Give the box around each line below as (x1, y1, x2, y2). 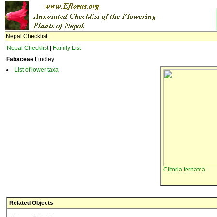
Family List (53, 45, 81, 51)
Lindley (33, 56, 54, 62)
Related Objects (9, 200, 53, 206)
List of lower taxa (15, 66, 59, 73)
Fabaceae (6, 56, 33, 62)
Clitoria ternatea (163, 166, 205, 173)
